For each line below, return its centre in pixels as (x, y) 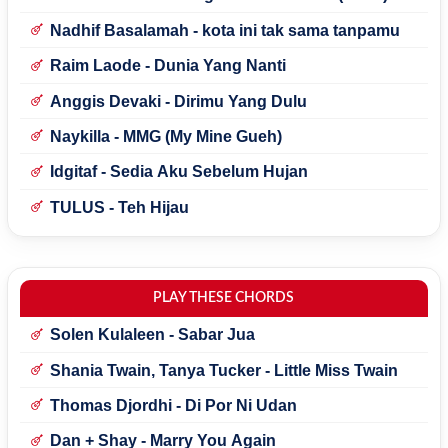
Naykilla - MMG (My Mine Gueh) (165, 136)
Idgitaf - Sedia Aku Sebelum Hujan (178, 172)
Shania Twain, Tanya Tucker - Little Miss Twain (223, 370)
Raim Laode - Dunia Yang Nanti (167, 66)
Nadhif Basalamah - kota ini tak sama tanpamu (224, 30)
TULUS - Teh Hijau (119, 207)
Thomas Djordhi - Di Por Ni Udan (173, 405)
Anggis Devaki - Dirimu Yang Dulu (178, 101)
